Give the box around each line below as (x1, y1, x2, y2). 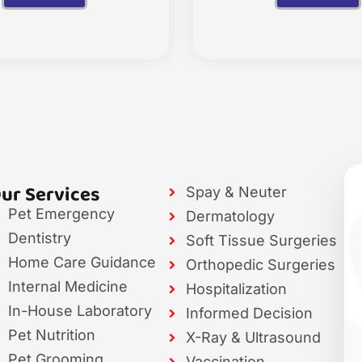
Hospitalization (186, 280, 288, 297)
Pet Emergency (7, 204, 115, 222)
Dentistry (7, 229, 71, 246)
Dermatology (186, 207, 276, 225)
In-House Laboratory (7, 301, 152, 319)
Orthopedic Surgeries (186, 255, 336, 273)
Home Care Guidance (7, 253, 156, 271)
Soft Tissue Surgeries (186, 231, 338, 249)
